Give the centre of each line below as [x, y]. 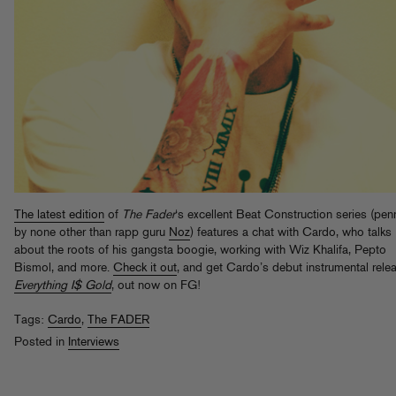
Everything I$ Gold [63, 286]
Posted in [41, 343]
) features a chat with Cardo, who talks [291, 233]
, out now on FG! [156, 286]
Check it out [145, 269]
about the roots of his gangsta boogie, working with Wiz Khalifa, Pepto [200, 251]
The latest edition [59, 216]
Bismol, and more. [64, 269]
